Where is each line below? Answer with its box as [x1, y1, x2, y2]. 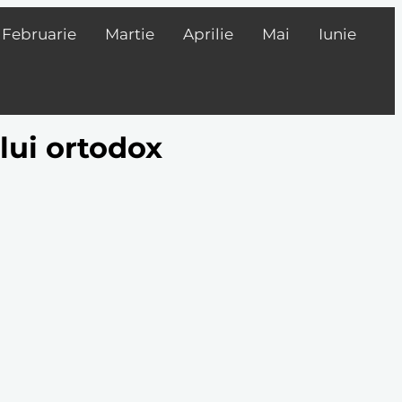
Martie [105, 25, 154, 43]
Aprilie [183, 25, 233, 43]
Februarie [2, 25, 76, 43]
